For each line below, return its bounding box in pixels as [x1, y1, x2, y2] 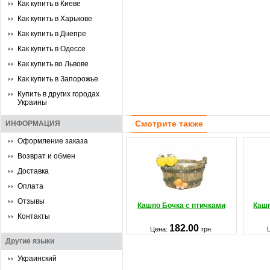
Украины [17, 98, 47, 107]
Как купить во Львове [17, 60, 89, 68]
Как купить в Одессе [17, 45, 86, 53]
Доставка [17, 167, 49, 175]
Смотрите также [135, 119, 203, 128]
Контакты [17, 212, 50, 221]
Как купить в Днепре [17, 30, 86, 38]
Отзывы [17, 197, 45, 206]
